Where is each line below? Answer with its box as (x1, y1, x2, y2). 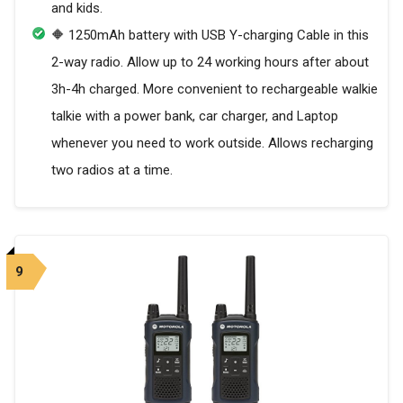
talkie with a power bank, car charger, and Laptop (51, 108, 338, 125)
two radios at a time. (51, 162, 173, 179)
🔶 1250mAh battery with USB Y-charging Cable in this (51, 27, 369, 44)
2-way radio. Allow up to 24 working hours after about (51, 54, 369, 71)
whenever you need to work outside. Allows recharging (51, 135, 373, 152)
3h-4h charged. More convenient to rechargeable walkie (51, 81, 378, 98)
